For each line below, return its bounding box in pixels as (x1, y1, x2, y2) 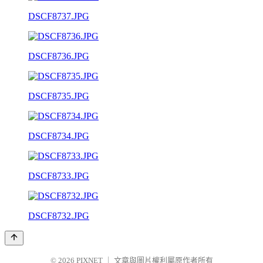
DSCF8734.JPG (28, 130, 89, 141)
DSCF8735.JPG (28, 90, 89, 101)
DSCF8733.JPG (28, 170, 89, 181)
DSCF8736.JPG (28, 50, 89, 61)
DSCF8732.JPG (28, 210, 89, 221)
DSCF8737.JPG (28, 11, 89, 21)
